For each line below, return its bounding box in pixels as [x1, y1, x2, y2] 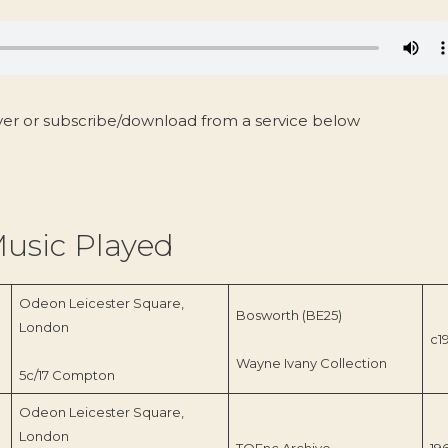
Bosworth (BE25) [235, 306, 342, 323]
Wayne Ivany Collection [235, 354, 387, 371]
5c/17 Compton [18, 366, 115, 383]
